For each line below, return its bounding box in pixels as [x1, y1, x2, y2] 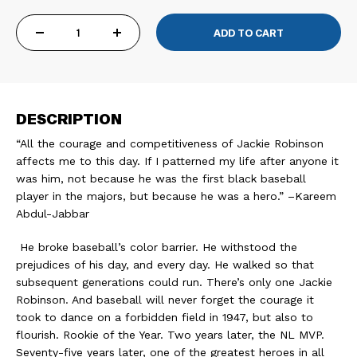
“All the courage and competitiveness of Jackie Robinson [16, 137, 324, 150]
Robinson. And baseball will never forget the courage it [16, 293, 314, 306]
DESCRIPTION [16, 110, 122, 127]
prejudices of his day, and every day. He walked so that [16, 258, 314, 271]
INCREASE [116, 42, 177, 56]
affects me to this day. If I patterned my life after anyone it [16, 155, 339, 167]
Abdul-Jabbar [16, 207, 89, 220]
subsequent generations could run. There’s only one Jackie [16, 276, 332, 288]
